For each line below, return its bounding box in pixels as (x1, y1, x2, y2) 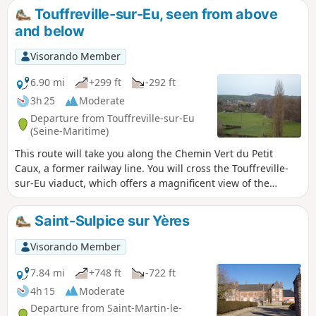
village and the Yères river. (15, 190, 140, 205)
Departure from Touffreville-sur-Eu (30, 111, 195, 125)
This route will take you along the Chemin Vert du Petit (15, 146, 273, 160)
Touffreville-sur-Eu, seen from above (31, 6, 278, 23)
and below (15, 23, 85, 39)
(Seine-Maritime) (30, 123, 109, 138)
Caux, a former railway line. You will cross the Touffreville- (15, 161, 288, 175)
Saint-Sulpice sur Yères (31, 212, 190, 229)
